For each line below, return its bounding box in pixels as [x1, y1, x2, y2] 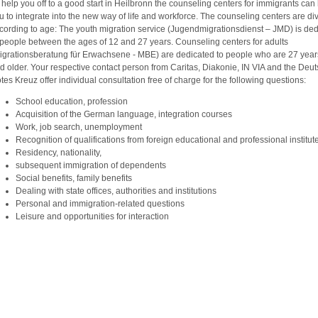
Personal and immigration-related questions [16, 198, 187, 209]
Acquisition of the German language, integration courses [16, 109, 235, 119]
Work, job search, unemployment [16, 121, 145, 132]
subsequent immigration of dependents [16, 160, 169, 170]
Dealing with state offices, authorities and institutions [16, 185, 219, 196]
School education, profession [16, 96, 131, 106]
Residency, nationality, [16, 147, 104, 158]
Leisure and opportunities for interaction [16, 211, 170, 221]
